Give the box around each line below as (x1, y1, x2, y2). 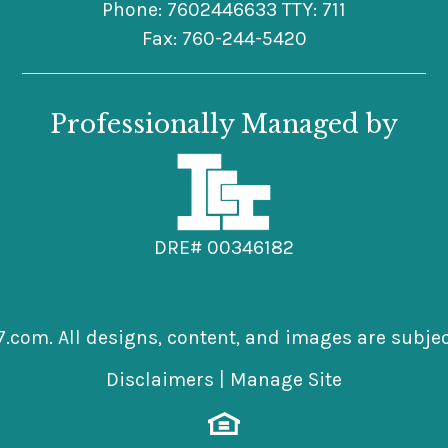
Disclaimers (106, 368, 214, 392)
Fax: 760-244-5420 (141, 26, 307, 50)
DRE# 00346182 (154, 236, 294, 260)
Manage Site (230, 368, 342, 392)
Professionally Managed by (50, 108, 398, 140)
